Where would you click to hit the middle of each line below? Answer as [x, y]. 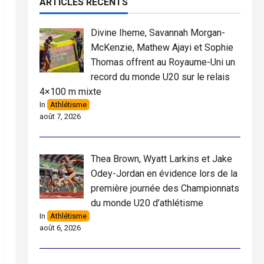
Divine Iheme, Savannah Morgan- [158, 33]
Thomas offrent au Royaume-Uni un [163, 62]
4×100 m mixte [70, 92]
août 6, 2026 [60, 228]
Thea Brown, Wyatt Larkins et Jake [161, 159]
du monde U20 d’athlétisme [147, 203]
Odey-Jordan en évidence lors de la [164, 174]
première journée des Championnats [165, 188]
